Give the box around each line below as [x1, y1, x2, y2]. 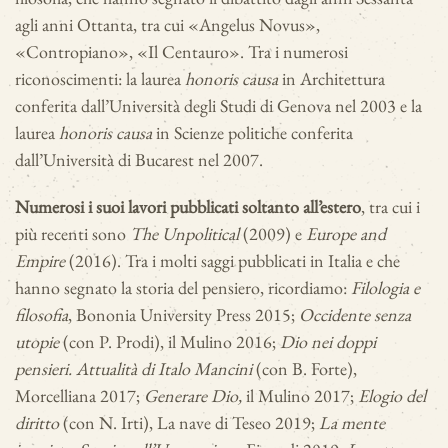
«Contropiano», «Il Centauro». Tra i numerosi [15, 40, 348, 64]
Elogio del [358, 384, 426, 408]
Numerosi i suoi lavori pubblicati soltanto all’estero [15, 195, 361, 219]
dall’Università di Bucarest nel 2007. [15, 148, 263, 172]
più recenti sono [15, 222, 130, 246]
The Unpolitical [130, 222, 243, 246]
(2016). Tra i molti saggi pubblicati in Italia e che [69, 249, 400, 273]
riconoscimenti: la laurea [15, 67, 185, 91]
